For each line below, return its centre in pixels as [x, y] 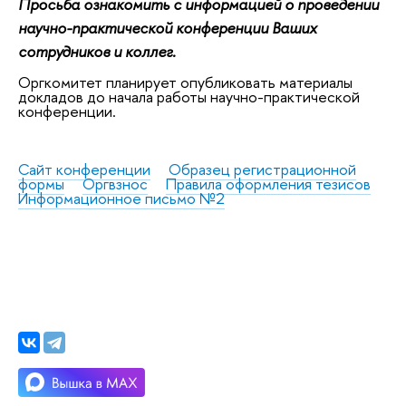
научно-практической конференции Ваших [167, 27]
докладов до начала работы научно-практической [189, 97]
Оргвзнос [115, 184]
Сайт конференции [84, 169]
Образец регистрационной [262, 169]
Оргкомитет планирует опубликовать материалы [185, 82]
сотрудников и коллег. [97, 51]
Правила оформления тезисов [268, 184]
